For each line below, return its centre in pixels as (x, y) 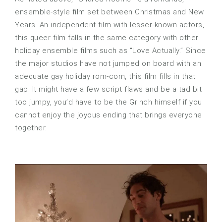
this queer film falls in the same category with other (107, 38)
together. (31, 128)
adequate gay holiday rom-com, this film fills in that (105, 77)
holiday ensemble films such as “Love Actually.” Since (111, 51)
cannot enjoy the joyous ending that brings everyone (109, 115)
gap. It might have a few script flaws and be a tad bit (108, 89)
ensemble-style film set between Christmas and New (110, 12)
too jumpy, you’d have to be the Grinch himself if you (109, 102)
